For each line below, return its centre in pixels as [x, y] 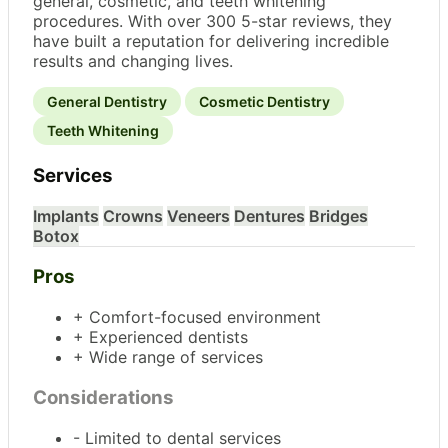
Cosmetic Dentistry [264, 102]
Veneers [198, 215]
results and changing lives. [133, 61]
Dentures [269, 215]
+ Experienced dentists [160, 337]
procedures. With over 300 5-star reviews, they [212, 21]
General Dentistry [107, 102]
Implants [66, 215]
